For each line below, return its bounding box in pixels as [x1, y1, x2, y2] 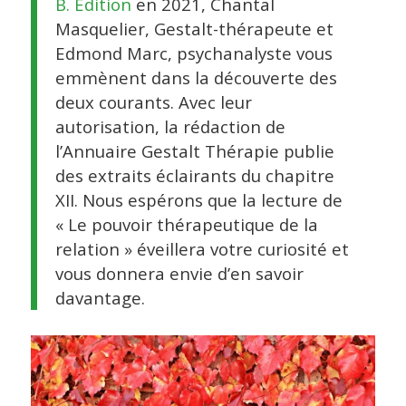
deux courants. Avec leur [54, 90, 252, 113]
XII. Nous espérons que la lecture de [54, 188, 343, 211]
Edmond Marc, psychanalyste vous [54, 41, 333, 64]
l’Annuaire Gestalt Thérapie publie [54, 139, 334, 162]
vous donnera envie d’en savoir [54, 261, 304, 285]
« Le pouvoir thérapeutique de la [54, 212, 318, 236]
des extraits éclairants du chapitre [54, 163, 334, 187]
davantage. [54, 285, 145, 309]
